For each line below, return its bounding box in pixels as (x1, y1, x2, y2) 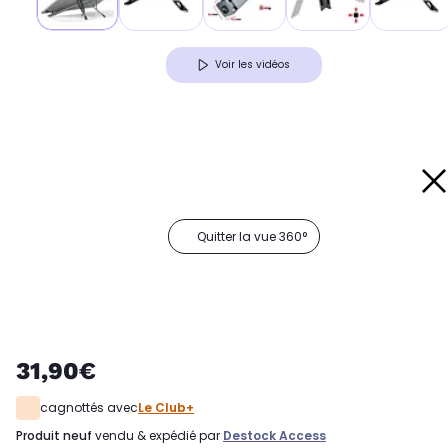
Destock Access (223, 427, 326, 445)
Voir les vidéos (215, 57, 290, 73)
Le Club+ (138, 399, 194, 417)
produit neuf (23, 427, 92, 445)
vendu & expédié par (92, 427, 223, 445)
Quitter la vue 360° (197, 228, 307, 246)
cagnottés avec (40, 399, 138, 417)
